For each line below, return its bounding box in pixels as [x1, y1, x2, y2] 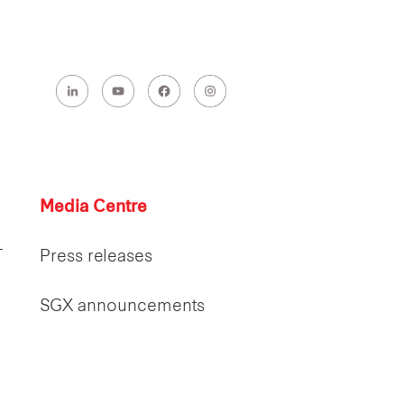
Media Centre [39, 198, 147, 216]
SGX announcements [39, 298, 205, 316]
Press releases [39, 248, 152, 266]
